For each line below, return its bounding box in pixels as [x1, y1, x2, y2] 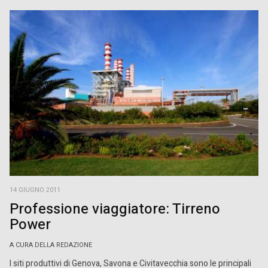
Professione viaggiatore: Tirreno [10, 198, 220, 220]
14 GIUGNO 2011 [10, 185, 60, 195]
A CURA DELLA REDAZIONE [10, 240, 92, 250]
